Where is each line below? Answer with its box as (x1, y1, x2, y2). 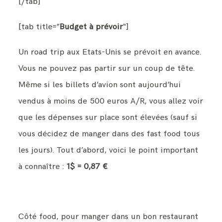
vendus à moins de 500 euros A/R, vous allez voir (18, 96, 204, 106)
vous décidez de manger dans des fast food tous (18, 128, 200, 139)
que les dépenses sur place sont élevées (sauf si (18, 112, 198, 122)
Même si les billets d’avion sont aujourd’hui (18, 79, 181, 90)
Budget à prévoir (59, 21, 123, 32)
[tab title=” (18, 21, 60, 32)
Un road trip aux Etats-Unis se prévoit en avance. (18, 47, 202, 57)
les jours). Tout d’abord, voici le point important (18, 145, 199, 155)
